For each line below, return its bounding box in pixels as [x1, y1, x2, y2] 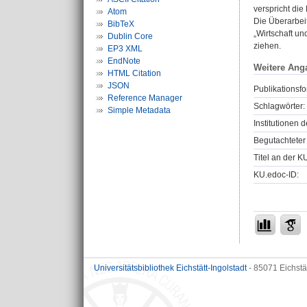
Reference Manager [108, 93, 182, 103]
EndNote [108, 56, 140, 66]
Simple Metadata [108, 106, 171, 115]
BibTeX [108, 19, 134, 29]
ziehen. [254, 41, 281, 51]
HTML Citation [108, 69, 161, 78]
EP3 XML [108, 44, 143, 53]
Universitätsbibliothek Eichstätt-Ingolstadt [94, 263, 247, 273]
